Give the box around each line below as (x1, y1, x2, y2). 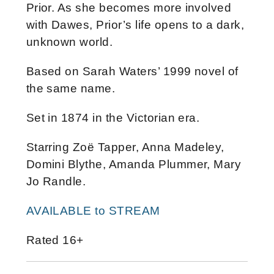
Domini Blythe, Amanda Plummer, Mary (26, 157, 242, 171)
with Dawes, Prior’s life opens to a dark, (26, 18, 245, 31)
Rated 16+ (26, 233, 84, 246)
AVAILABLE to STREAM (26, 204, 160, 217)
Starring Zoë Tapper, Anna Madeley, (26, 140, 224, 154)
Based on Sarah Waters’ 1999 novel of (26, 64, 239, 78)
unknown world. (26, 35, 113, 48)
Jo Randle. (26, 174, 86, 188)
